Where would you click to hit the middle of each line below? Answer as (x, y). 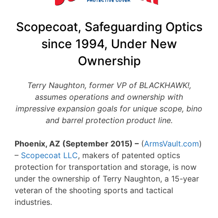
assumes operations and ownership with (109, 97)
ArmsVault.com (172, 144)
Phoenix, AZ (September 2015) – (77, 144)
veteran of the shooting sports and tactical (94, 190)
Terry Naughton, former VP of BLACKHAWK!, (109, 85)
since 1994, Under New (109, 44)
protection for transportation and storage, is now (106, 167)
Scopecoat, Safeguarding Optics (109, 27)
